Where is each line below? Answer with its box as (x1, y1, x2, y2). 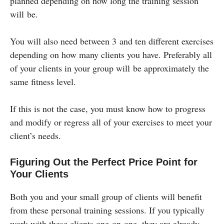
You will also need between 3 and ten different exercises (10, 35, 213, 47)
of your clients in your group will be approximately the (10, 62, 209, 74)
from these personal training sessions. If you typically (10, 204, 204, 216)
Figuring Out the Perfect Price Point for (10, 156, 197, 168)
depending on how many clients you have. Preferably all (10, 48, 212, 61)
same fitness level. (10, 75, 76, 88)
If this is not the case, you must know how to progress (10, 102, 205, 115)
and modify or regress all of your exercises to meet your (10, 116, 212, 128)
